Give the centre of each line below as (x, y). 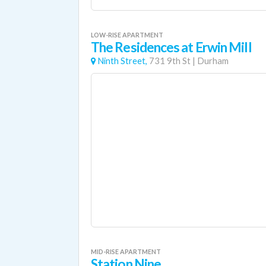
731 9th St (170, 61)
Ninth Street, (122, 61)
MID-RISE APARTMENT (126, 251)
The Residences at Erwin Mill (171, 47)
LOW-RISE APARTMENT (127, 35)
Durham (213, 61)
